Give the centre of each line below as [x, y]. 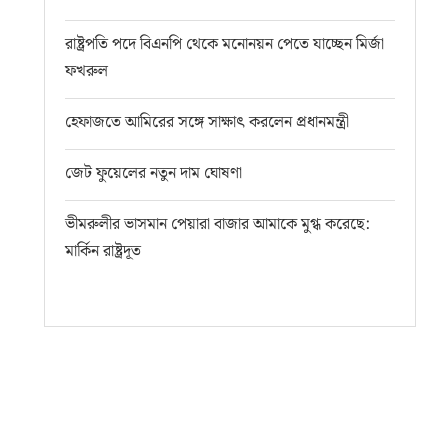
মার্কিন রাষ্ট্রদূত [103, 251]
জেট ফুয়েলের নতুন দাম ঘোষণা [154, 173]
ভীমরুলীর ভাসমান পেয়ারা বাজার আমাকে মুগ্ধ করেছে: [218, 224]
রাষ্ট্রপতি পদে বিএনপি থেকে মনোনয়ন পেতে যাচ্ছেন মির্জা [225, 44]
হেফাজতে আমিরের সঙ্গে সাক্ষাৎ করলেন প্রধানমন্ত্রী [207, 122]
